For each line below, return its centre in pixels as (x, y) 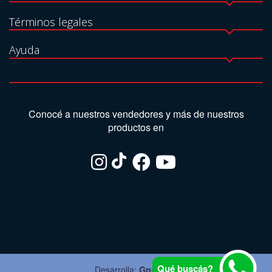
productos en (136, 127)
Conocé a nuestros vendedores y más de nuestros (136, 114)
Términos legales (51, 22)
